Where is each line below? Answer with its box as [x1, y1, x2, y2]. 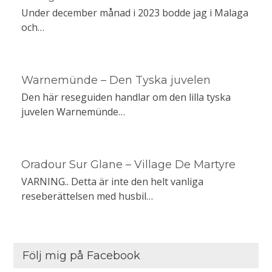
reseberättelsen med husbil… [21, 189, 153, 203]
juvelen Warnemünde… [21, 105, 125, 119]
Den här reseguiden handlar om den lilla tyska [21, 90, 231, 104]
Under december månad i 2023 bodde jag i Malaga [21, 6, 248, 20]
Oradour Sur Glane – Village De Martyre [21, 158, 236, 172]
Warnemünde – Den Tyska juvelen [21, 73, 211, 87]
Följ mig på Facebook [22, 249, 141, 263]
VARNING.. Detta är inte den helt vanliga [21, 175, 203, 189]
